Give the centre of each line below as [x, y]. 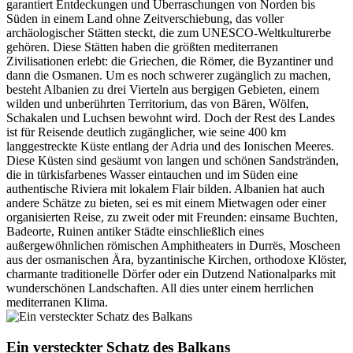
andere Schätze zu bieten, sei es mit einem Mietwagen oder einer [166, 203]
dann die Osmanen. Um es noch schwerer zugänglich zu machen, [169, 76]
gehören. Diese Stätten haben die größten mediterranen [142, 47]
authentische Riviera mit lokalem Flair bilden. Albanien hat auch [165, 189]
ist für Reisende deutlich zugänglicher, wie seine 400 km [146, 132]
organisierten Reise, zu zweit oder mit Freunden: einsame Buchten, [172, 217]
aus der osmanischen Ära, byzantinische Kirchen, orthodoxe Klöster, [176, 260]
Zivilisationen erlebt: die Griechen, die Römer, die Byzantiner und [170, 61]
